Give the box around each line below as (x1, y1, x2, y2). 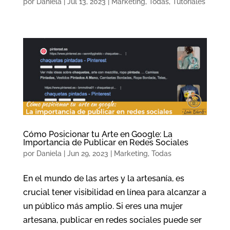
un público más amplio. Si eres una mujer (23, 201, 183, 212)
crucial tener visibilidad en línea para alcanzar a (23, 187, 206, 198)
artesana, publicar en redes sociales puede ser (23, 215, 202, 225)
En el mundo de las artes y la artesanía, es (23, 174, 184, 184)
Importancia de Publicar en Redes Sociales (23, 138, 188, 148)
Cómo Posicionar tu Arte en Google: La (23, 129, 172, 140)
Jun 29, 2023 (67, 149, 108, 158)
